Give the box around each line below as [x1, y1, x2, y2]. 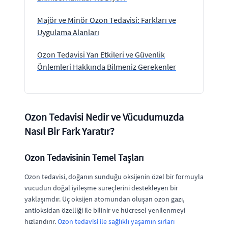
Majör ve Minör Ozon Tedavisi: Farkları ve [37, 15, 176, 25]
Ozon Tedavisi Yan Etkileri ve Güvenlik [37, 49, 165, 60]
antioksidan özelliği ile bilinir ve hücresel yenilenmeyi [24, 206, 185, 215]
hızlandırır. [24, 217, 58, 226]
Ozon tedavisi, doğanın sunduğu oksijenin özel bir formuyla [24, 172, 204, 181]
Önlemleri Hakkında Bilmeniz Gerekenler [37, 62, 176, 72]
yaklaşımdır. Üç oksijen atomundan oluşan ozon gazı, [24, 194, 184, 204]
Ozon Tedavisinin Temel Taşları [24, 152, 144, 163]
